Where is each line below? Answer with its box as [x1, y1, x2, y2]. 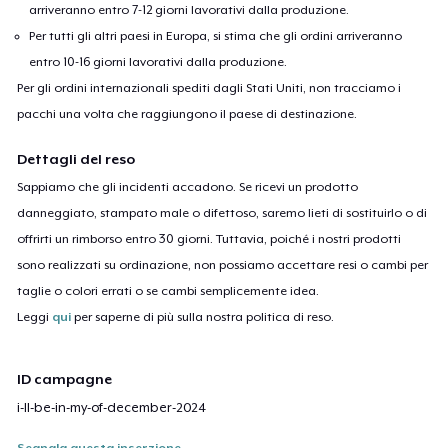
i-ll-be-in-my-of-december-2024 [17, 400, 207, 416]
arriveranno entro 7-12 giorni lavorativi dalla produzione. [29, 2, 350, 17]
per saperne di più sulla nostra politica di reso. [71, 309, 335, 324]
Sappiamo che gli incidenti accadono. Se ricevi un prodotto [17, 179, 359, 194]
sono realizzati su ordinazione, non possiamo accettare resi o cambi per [17, 257, 429, 272]
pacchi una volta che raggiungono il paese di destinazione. [17, 106, 358, 121]
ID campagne [17, 371, 113, 388]
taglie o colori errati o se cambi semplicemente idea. [17, 283, 320, 298]
